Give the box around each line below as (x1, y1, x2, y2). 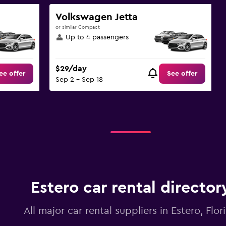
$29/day (55, 65, 87, 73)
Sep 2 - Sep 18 (55, 76, 103, 84)
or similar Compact (55, 25, 100, 30)
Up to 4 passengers (65, 34, 129, 41)
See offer (167, 70, 198, 78)
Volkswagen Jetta (55, 12, 138, 22)
